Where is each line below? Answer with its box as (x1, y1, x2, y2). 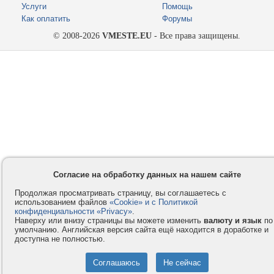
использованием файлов (15, 198, 109, 207)
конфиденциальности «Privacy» (15, 207, 132, 216)
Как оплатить (21, 14, 70, 24)
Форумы (162, 14, 192, 24)
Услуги (21, 2, 46, 12)
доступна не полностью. (15, 234, 105, 243)
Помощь (162, 2, 193, 12)
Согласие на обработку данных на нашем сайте (53, 170, 241, 179)
